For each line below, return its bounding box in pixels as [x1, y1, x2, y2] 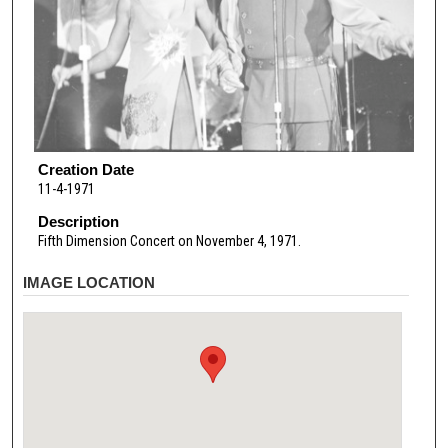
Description [37, 212, 119, 230]
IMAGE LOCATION [23, 274, 156, 292]
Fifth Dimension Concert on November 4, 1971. [37, 232, 301, 249]
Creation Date [37, 161, 134, 179]
